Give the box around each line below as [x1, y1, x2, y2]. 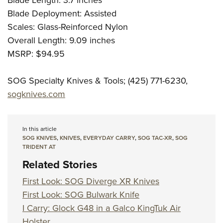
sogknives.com [7, 88, 65, 101]
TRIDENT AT [22, 142, 56, 152]
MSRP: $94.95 [7, 47, 65, 61]
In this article [22, 124, 57, 134]
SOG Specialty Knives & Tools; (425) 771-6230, [7, 74, 188, 88]
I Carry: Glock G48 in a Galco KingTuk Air [22, 202, 181, 215]
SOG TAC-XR [138, 133, 172, 143]
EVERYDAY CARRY [83, 133, 135, 143]
